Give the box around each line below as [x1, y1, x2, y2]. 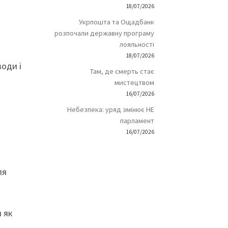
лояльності [119, 40, 154, 49]
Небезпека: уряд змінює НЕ [67, 105, 154, 115]
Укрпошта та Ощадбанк [78, 17, 154, 27]
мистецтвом [114, 78, 154, 88]
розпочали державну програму [54, 28, 154, 38]
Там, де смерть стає [90, 67, 154, 76]
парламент [120, 116, 154, 126]
